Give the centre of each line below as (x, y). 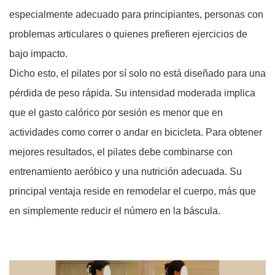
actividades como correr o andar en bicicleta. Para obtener (136, 133)
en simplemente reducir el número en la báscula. (115, 211)
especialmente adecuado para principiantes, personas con (136, 15)
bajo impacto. (38, 54)
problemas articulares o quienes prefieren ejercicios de (128, 34)
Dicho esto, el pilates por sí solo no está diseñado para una (137, 74)
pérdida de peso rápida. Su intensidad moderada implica (132, 93)
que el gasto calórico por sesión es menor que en (116, 113)
